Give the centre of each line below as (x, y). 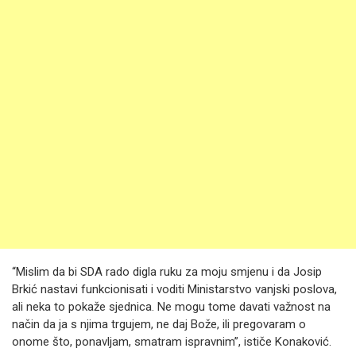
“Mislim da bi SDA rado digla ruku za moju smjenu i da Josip (167, 272)
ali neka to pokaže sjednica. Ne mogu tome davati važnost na (171, 307)
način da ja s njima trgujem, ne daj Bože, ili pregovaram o (159, 324)
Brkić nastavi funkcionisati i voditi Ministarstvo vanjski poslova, (174, 289)
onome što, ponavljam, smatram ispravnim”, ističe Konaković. (172, 342)
